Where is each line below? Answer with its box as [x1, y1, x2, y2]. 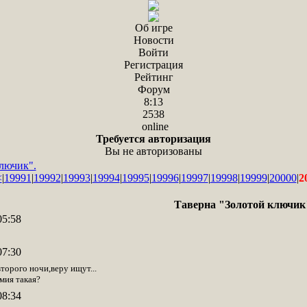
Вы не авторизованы [105, 145, 202, 157]
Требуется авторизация [96, 133, 211, 145]
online [138, 121, 169, 132]
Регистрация [124, 59, 183, 71]
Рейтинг [134, 71, 173, 83]
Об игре [134, 22, 173, 34]
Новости [133, 34, 174, 46]
